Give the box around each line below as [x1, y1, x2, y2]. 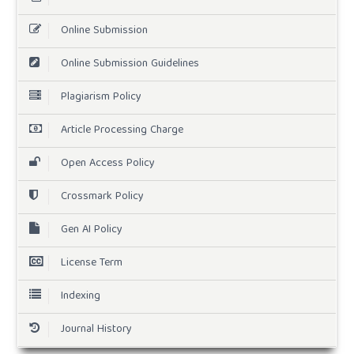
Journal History [60, 320, 132, 340]
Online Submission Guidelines [60, 55, 199, 74]
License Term [60, 254, 122, 273]
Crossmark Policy [60, 187, 144, 207]
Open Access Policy [60, 154, 155, 174]
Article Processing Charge [60, 121, 183, 141]
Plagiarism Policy [60, 88, 141, 107]
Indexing [60, 287, 100, 307]
